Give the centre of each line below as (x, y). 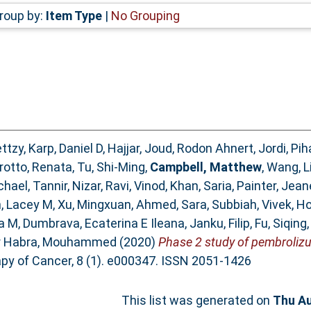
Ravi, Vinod (135, 186)
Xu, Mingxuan (94, 205)
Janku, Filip (219, 224)
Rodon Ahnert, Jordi (231, 149)
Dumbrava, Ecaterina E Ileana (103, 224)
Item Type (74, 15)
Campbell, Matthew (205, 167)
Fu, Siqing (280, 224)
